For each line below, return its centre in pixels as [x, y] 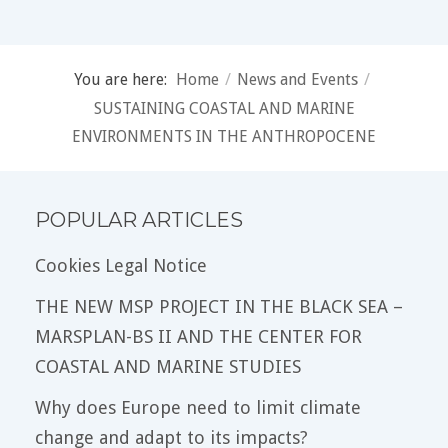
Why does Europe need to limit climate [198, 408]
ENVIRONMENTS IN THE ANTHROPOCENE [224, 137]
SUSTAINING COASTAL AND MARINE [224, 109]
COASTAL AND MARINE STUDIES [168, 367]
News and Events [297, 80]
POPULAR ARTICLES [139, 220]
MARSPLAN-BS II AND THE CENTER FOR [198, 337]
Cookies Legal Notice [121, 266]
